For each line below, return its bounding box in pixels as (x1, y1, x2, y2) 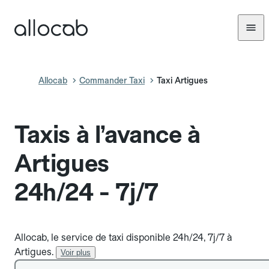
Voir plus (61, 248, 91, 257)
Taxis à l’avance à (14, 120, 201, 149)
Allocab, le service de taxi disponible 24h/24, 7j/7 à (14, 232, 232, 243)
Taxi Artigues (157, 76, 208, 85)
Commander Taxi (79, 76, 145, 85)
